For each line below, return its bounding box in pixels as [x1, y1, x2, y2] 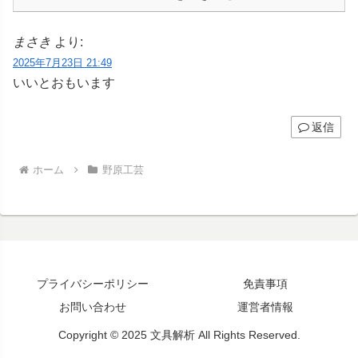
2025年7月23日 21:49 [13, 57, 112, 70]
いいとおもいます [13, 76, 115, 90]
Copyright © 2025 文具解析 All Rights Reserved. [58, 328, 300, 341]
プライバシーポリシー [37, 276, 149, 290]
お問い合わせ [59, 300, 126, 313]
